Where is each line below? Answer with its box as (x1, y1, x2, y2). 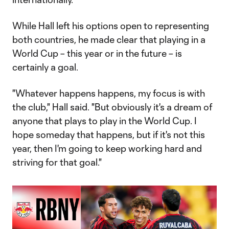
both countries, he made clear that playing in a (12, 34, 205, 45)
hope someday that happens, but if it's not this (12, 129, 205, 140)
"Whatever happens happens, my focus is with (12, 87, 205, 99)
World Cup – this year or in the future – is (12, 48, 182, 59)
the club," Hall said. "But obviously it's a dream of (12, 101, 212, 112)
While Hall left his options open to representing (12, 20, 209, 31)
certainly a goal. (12, 61, 78, 73)
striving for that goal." (12, 156, 102, 168)
